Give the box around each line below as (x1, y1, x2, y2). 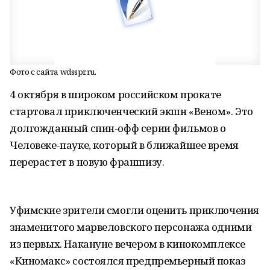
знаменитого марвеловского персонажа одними (10, 220, 252, 234)
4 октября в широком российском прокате (10, 87, 222, 101)
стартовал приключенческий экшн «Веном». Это (10, 104, 253, 118)
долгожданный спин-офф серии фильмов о (10, 121, 226, 135)
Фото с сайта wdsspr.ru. (10, 66, 96, 77)
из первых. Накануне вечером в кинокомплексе (10, 237, 245, 251)
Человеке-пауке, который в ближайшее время (10, 138, 239, 152)
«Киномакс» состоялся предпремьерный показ (10, 254, 245, 268)
